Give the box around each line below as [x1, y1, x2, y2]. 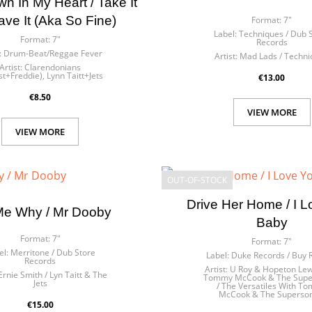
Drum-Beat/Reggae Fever [3, 47, 102, 59]
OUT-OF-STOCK [167, 174, 227, 186]
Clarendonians [24, 61, 81, 73]
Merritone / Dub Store [10, 246, 95, 258]
